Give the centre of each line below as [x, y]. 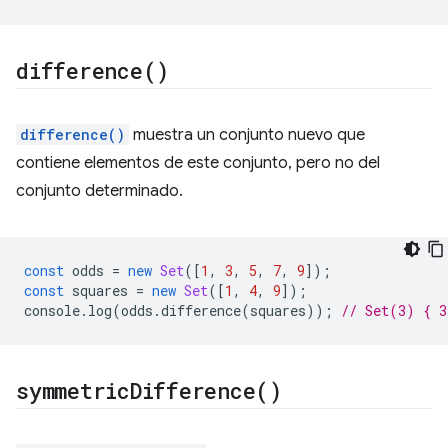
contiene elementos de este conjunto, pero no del [198, 163]
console [52, 310]
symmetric [73, 390]
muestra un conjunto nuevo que [247, 135]
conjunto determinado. [99, 191]
